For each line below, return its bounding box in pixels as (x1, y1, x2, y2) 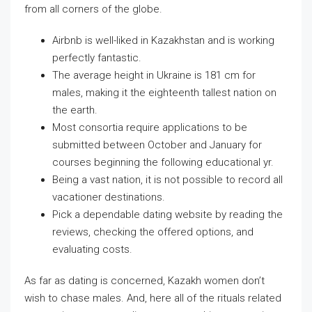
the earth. (52, 104, 97, 116)
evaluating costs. (52, 243, 132, 256)
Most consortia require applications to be (52, 121, 247, 134)
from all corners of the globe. (24, 3, 162, 15)
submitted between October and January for (52, 139, 262, 151)
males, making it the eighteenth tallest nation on (52, 86, 276, 99)
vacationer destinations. (52, 191, 165, 203)
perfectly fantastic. (52, 52, 141, 64)
